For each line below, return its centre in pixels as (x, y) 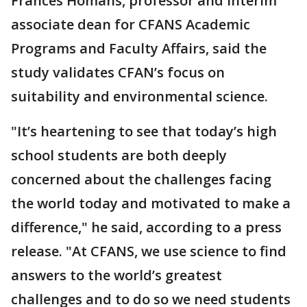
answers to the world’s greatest (116, 275)
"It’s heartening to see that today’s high (144, 132)
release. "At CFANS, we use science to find (149, 251)
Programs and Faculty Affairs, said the (139, 49)
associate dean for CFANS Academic (131, 25)
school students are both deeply (119, 156)
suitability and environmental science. (141, 97)
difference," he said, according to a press (146, 228)
